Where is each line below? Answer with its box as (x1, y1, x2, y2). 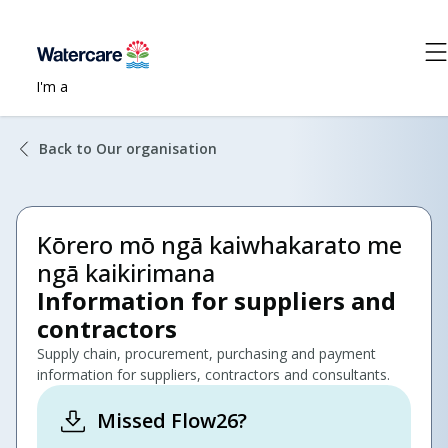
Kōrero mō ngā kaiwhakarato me (37, 228, 402, 261)
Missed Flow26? (97, 407, 247, 434)
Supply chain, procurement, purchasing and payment (37, 344, 376, 363)
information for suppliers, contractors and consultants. (37, 365, 390, 384)
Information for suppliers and (37, 284, 396, 317)
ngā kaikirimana (37, 256, 215, 289)
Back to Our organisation (39, 139, 217, 158)
